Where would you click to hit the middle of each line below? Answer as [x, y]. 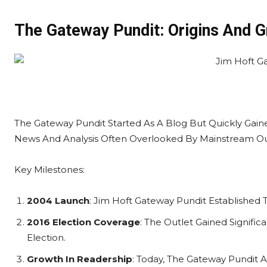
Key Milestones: [49, 170]
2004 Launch [58, 201]
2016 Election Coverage [83, 222]
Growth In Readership [80, 259]
